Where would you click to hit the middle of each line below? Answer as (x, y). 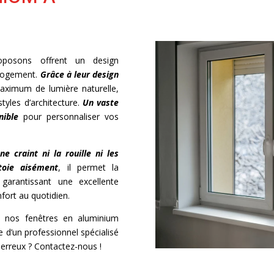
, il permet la (89, 168)
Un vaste (101, 103)
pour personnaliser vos (69, 117)
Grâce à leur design (80, 75)
